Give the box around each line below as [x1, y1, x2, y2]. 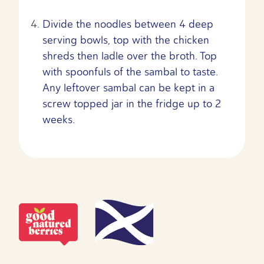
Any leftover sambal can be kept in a [42, 81, 214, 94]
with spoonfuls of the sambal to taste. [42, 65, 218, 78]
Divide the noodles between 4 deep [42, 17, 213, 31]
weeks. [42, 113, 75, 126]
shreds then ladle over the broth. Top [42, 49, 217, 62]
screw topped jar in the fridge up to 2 [42, 97, 221, 110]
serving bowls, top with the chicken [42, 33, 209, 47]
